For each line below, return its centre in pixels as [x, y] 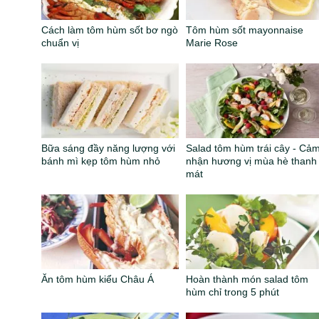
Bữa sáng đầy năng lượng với [109, 148]
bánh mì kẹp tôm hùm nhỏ [101, 161]
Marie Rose [212, 43]
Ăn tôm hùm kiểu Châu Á [98, 279]
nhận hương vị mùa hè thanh [252, 161]
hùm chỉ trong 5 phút [233, 292]
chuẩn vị [61, 43]
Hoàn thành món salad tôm [247, 279]
